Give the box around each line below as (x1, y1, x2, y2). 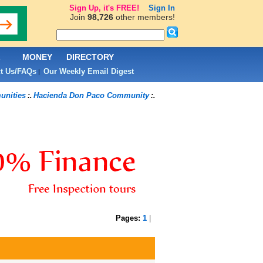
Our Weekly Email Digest (43, 67, 134, 76)
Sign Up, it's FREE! (69, 4, 139, 12)
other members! (113, 12, 175, 22)
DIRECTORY (66, 52, 114, 62)
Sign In (148, 4, 175, 12)
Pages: (115, 214, 143, 222)
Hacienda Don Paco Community (33, 91, 149, 100)
